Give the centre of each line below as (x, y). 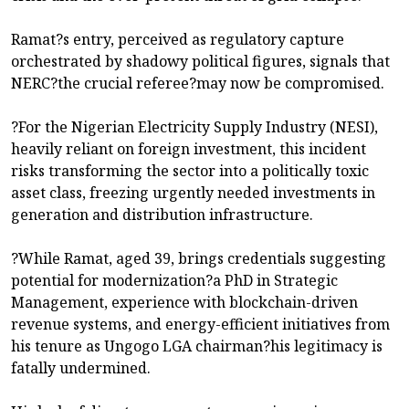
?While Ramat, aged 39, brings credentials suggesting (199, 259)
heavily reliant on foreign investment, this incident (189, 149)
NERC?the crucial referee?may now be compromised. (198, 84)
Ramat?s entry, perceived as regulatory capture (178, 40)
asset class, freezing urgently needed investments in (193, 193)
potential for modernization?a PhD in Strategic (174, 281)
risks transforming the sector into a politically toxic (190, 171)
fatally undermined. (81, 368)
